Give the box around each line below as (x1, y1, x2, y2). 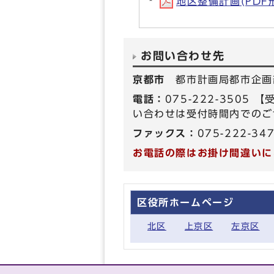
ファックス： (133, 128, 198, 138)
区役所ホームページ (137, 198, 234, 207)
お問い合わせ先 (141, 51, 225, 61)
